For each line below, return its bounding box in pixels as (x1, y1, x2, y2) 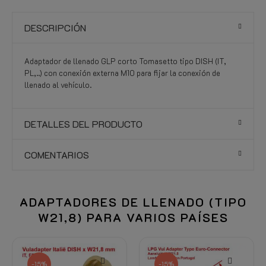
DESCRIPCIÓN (24, 21, 86, 34)
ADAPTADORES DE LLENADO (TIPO (19, 194, 247, 210)
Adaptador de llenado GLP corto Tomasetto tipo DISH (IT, (24, 56, 226, 66)
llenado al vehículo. (24, 80, 91, 90)
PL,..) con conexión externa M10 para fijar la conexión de (24, 68, 220, 78)
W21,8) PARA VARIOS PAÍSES (37, 210, 229, 225)
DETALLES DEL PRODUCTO (24, 118, 142, 130)
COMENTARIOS (24, 148, 89, 161)
